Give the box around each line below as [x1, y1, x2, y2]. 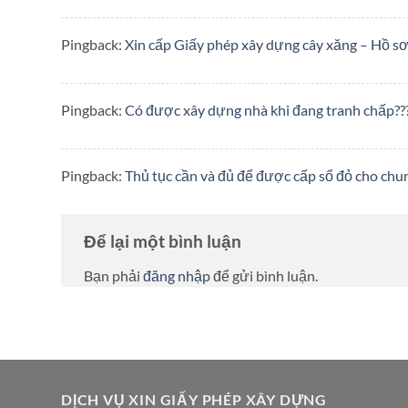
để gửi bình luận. [210, 266, 318, 284]
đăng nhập [143, 266, 210, 284]
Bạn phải [84, 266, 143, 284]
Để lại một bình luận [84, 230, 245, 252]
